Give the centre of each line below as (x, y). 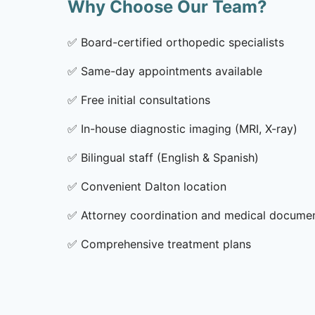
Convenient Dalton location (154, 186)
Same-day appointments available (172, 71)
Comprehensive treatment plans (166, 244)
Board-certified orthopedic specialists (182, 42)
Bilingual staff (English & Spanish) (170, 157)
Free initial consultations (146, 100)
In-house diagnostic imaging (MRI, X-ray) (189, 129)
